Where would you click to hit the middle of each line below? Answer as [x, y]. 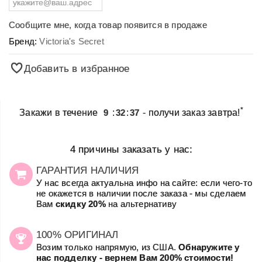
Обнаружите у [209, 247]
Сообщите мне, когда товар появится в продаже [108, 25]
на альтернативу [141, 204]
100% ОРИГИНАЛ [77, 234]
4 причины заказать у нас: [131, 149]
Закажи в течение [60, 112]
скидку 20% [80, 204]
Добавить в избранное [77, 68]
